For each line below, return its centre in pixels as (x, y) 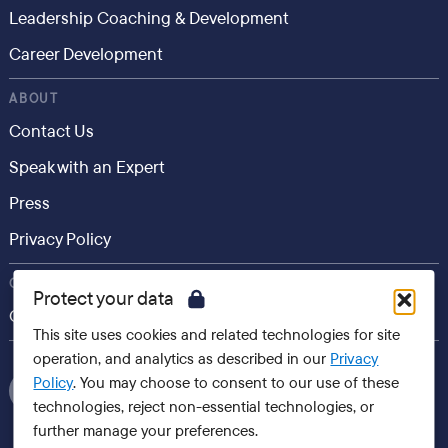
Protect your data (104, 299)
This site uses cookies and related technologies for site (217, 335)
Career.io (42, 316)
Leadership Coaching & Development (148, 18)
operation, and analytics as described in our (182, 359)
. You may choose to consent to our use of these (236, 383)
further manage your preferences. (146, 431)
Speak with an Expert (86, 167)
